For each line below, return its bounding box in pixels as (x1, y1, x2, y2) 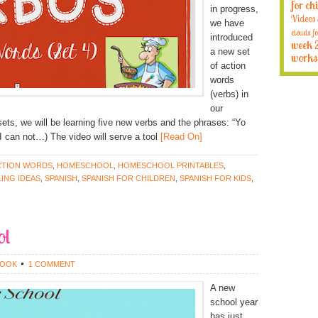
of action (210, 60, 246, 71)
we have (210, 18, 244, 28)
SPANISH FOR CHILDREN (82, 174, 175, 182)
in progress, (210, 4, 258, 14)
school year (210, 297, 258, 307)
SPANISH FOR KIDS (180, 174, 251, 182)
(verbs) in (210, 89, 248, 99)
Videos (291, 13, 315, 24)
